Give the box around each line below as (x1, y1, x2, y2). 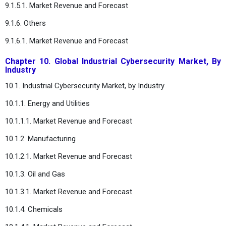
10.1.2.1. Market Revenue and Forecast (5, 151, 132, 161)
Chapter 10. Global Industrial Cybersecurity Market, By (5, 56, 221, 66)
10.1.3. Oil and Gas (5, 169, 65, 179)
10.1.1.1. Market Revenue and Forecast (5, 116, 132, 126)
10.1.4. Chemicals (5, 204, 63, 214)
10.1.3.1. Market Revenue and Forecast (5, 187, 132, 196)
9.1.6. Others (5, 18, 46, 28)
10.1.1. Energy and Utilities (5, 98, 90, 108)
